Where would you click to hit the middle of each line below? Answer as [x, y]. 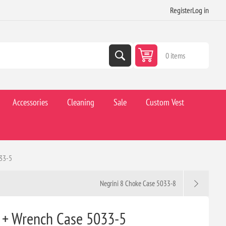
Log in [201, 10]
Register [181, 10]
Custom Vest [165, 102]
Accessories [30, 102]
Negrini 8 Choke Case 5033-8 [138, 184]
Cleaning [80, 102]
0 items [176, 55]
